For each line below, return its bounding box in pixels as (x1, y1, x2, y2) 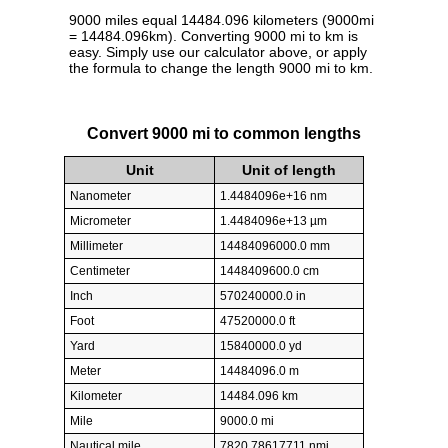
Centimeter (70, 264, 130, 279)
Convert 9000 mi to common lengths (87, 124, 361, 142)
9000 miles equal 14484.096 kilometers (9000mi (69, 12, 374, 29)
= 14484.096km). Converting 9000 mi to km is (69, 28, 358, 45)
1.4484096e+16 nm (220, 189, 327, 204)
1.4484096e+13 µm (220, 214, 327, 229)
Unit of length (242, 162, 336, 179)
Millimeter (70, 239, 123, 254)
